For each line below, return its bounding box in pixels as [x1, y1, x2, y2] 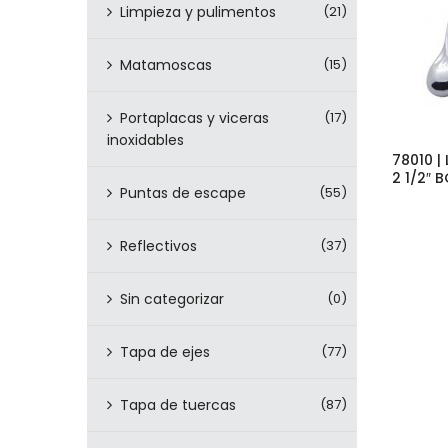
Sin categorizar [120, 289, 224, 310]
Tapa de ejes [120, 342, 210, 363]
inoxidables [107, 130, 184, 151]
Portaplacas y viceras [120, 108, 269, 129]
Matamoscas [120, 55, 212, 76]
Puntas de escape [120, 183, 246, 204]
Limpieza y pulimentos [120, 2, 276, 23]
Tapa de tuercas [120, 395, 236, 416]
